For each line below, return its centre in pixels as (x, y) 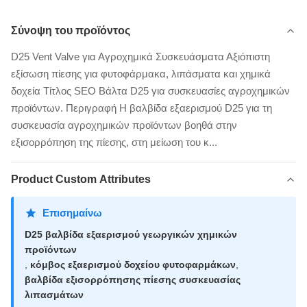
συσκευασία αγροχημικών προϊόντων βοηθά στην (124, 125)
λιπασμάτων (54, 295)
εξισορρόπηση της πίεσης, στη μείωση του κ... (114, 142)
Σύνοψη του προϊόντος (71, 30)
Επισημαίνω (72, 213)
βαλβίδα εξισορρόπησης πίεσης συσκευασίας (133, 280)
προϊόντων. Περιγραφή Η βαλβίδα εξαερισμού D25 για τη (142, 108)
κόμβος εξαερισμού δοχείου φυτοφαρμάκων (133, 265)
